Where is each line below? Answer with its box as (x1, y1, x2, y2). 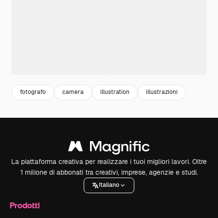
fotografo (20, 88, 46, 96)
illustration (100, 88, 129, 96)
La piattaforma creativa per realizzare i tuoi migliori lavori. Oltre (11, 157, 207, 166)
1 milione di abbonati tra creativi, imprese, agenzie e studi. (20, 167, 198, 177)
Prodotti (10, 200, 40, 210)
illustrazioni (146, 88, 178, 96)
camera (62, 88, 84, 96)
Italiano (99, 181, 119, 189)
